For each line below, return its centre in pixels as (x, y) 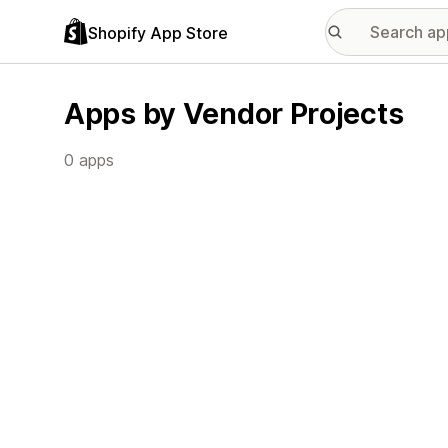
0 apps (89, 160)
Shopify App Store (158, 32)
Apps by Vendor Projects (234, 113)
